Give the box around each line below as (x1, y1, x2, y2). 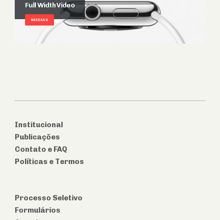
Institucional (15, 120, 63, 130)
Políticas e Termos (15, 157, 84, 166)
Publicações (15, 133, 60, 142)
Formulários (15, 205, 60, 215)
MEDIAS (31, 17, 48, 22)
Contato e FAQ (15, 145, 67, 154)
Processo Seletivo (15, 193, 82, 202)
